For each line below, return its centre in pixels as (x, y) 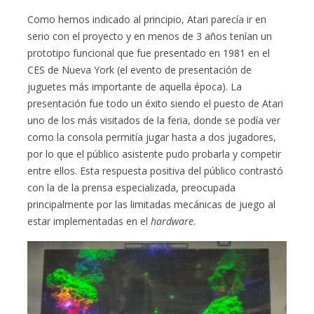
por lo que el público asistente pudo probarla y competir (155, 153)
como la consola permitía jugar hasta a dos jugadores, (152, 137)
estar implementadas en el (89, 221)
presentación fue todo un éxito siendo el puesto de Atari (156, 103)
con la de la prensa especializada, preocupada (132, 187)
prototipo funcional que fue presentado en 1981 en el (149, 53)
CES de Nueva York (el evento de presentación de (140, 69)
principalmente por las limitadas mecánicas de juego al (152, 204)
